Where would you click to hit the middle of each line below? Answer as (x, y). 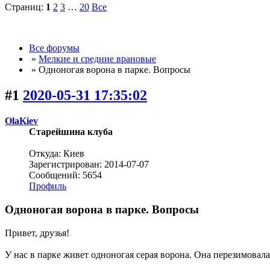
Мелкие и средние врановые (97, 59)
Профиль (48, 186)
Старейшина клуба (71, 132)
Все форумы (54, 48)
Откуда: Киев (57, 154)
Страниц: (25, 7)
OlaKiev (21, 121)
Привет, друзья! (37, 233)
